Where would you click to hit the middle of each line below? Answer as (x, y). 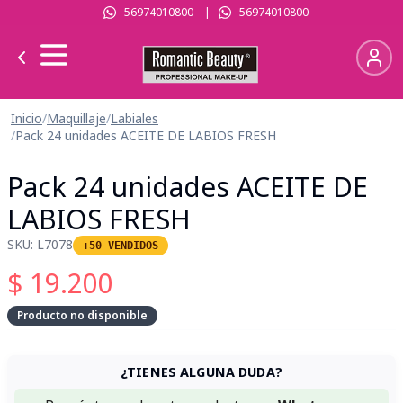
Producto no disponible (82, 315)
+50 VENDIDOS (121, 246)
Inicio (27, 118)
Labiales (134, 118)
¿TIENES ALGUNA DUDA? (201, 372)
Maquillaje (76, 118)
